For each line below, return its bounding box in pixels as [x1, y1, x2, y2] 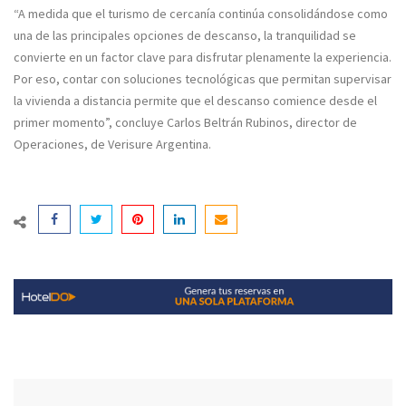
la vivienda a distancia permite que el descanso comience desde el [14, 92, 377, 109]
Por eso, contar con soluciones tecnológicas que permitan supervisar [14, 71, 391, 87]
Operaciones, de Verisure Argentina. [14, 136, 211, 152]
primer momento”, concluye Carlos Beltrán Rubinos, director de [14, 114, 357, 130]
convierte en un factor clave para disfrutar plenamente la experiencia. [14, 49, 391, 65]
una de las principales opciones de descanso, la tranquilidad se [14, 27, 356, 43]
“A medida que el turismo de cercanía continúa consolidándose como [14, 5, 388, 22]
